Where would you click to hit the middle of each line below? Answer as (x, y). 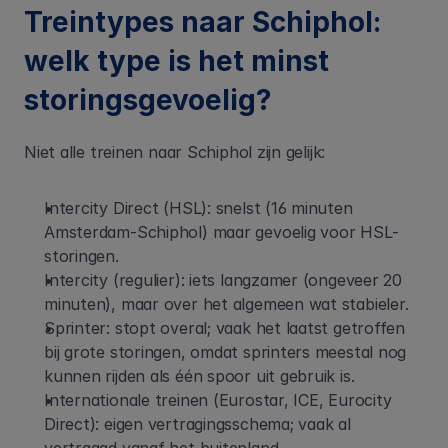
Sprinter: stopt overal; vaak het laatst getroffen (225, 328)
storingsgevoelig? (148, 100)
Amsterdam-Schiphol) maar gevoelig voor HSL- (221, 232)
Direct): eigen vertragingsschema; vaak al (197, 424)
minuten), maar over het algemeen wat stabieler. (226, 304)
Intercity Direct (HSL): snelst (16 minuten (198, 208)
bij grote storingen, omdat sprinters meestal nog (225, 352)
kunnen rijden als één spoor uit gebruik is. (199, 376)
